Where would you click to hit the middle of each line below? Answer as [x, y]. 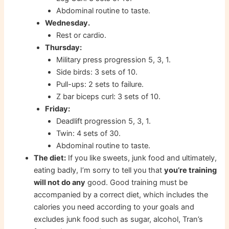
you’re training [191, 170]
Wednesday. [68, 23]
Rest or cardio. [81, 36]
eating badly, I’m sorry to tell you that [99, 170]
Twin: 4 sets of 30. [88, 134]
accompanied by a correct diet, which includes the [121, 195]
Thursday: [64, 48]
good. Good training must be [137, 183]
